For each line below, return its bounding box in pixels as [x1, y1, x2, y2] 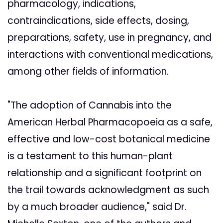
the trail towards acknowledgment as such [7, 183, 209, 197]
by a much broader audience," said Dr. [7, 200, 187, 214]
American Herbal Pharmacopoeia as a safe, [7, 115, 213, 129]
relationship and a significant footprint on [7, 166, 202, 180]
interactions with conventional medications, [7, 48, 213, 62]
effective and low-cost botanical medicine [7, 132, 210, 146]
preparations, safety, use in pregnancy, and [7, 31, 212, 45]
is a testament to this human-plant [7, 149, 173, 163]
